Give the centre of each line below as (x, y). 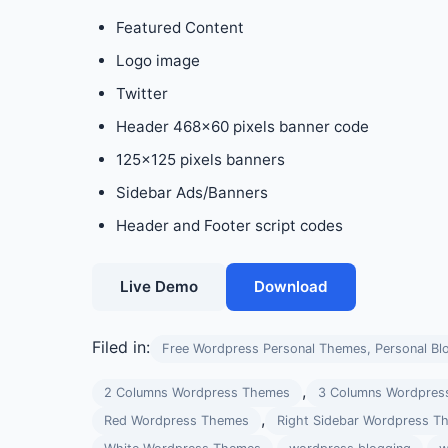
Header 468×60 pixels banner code (242, 126)
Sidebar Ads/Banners (192, 192)
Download (291, 286)
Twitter (142, 93)
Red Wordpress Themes (176, 420)
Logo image (158, 60)
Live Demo (159, 286)
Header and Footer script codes (229, 225)
